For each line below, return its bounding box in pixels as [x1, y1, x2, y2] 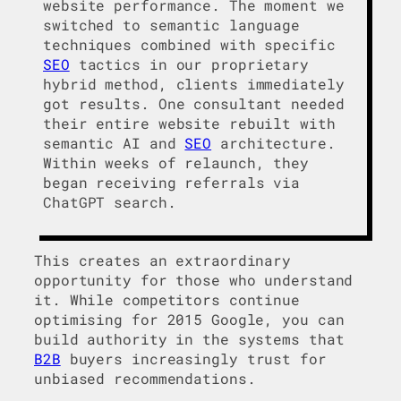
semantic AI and [43, 133, 185, 153]
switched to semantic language [43, 15, 301, 35]
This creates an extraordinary [34, 250, 292, 269]
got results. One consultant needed [43, 94, 345, 114]
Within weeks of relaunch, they [43, 153, 309, 173]
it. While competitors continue [34, 289, 300, 309]
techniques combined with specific [43, 35, 336, 55]
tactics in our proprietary [69, 55, 310, 74]
